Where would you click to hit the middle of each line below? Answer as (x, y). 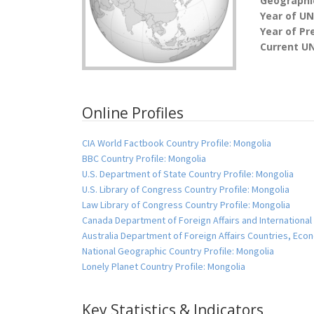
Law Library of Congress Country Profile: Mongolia (186, 205)
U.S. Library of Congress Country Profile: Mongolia (186, 190)
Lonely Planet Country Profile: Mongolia (164, 267)
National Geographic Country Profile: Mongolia (178, 251)
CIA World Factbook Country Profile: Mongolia (177, 143)
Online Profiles (133, 113)
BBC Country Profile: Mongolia (144, 159)
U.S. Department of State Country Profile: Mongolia (188, 174)
